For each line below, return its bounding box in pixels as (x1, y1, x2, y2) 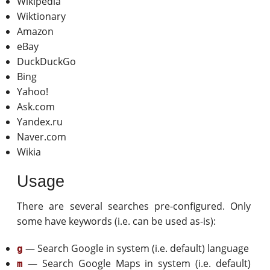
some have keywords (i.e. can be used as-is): (17, 215, 216, 228)
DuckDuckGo (17, 54, 77, 68)
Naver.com (17, 130, 67, 143)
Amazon (17, 24, 54, 38)
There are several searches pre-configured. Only (17, 199, 251, 213)
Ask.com (17, 99, 55, 113)
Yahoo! (17, 84, 49, 98)
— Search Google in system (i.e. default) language (23, 242, 250, 256)
